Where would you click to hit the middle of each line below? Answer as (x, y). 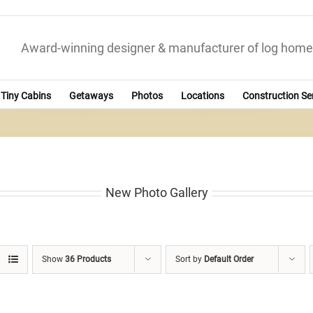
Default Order (228, 260)
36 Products (88, 260)
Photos (147, 95)
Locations (203, 95)
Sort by (189, 260)
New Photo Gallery (156, 193)
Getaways (91, 95)
